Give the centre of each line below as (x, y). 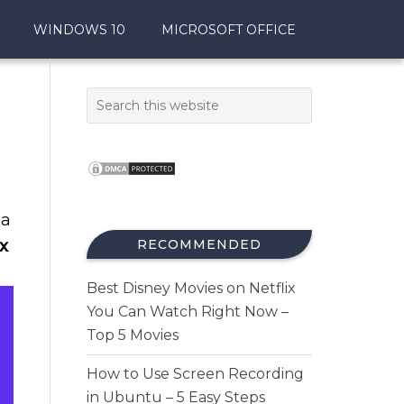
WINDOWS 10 (79, 30)
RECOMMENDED (199, 244)
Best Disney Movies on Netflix (191, 288)
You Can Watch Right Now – (188, 312)
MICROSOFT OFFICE (229, 30)
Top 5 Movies (133, 335)
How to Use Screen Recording (195, 374)
